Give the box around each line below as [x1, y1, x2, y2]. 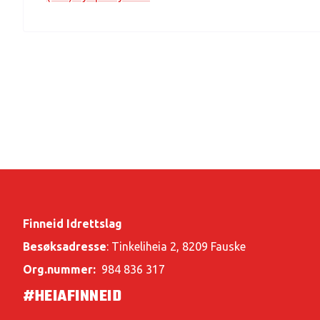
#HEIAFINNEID [23, 284, 121, 309]
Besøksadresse [23, 240, 106, 253]
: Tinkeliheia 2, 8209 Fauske [106, 240, 246, 253]
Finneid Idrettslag [23, 217, 122, 230]
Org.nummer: [23, 263, 96, 276]
